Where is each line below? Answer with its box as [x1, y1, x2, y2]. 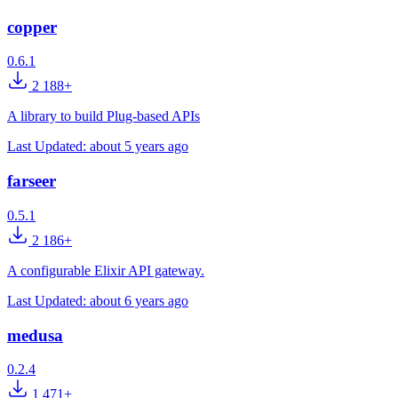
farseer [7, 171, 56, 191]
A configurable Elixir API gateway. [7, 262, 204, 278]
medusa [7, 325, 63, 345]
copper [7, 17, 57, 36]
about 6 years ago [90, 292, 188, 308]
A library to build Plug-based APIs [7, 108, 200, 124]
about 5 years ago [90, 139, 188, 155]
